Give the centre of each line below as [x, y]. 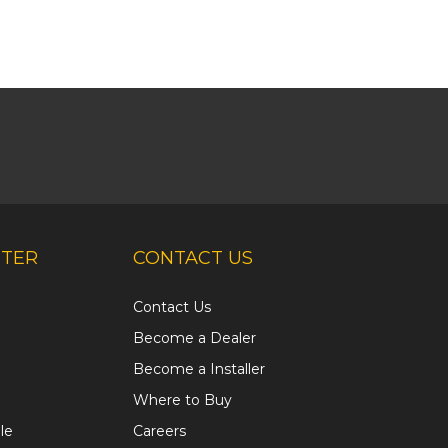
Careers [159, 431]
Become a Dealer [194, 338]
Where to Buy [182, 400]
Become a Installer [199, 369]
